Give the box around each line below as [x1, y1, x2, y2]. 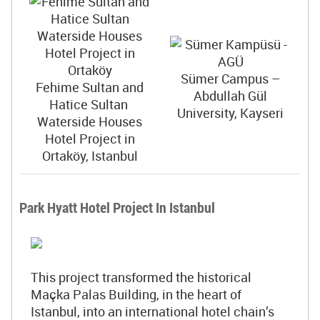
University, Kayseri [177, 104, 284, 121]
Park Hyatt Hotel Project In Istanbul [19, 198, 215, 216]
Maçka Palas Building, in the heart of [31, 286, 241, 303]
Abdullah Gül [194, 87, 267, 104]
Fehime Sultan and [36, 79, 144, 96]
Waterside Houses [37, 113, 142, 130]
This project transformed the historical [31, 269, 251, 286]
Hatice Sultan [49, 96, 131, 113]
